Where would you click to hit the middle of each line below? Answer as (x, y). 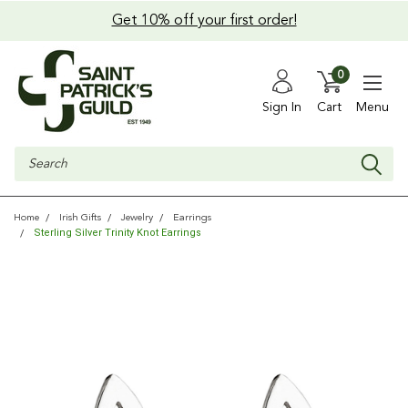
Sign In (282, 107)
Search (33, 155)
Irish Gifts (80, 218)
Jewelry (137, 218)
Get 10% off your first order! (204, 21)
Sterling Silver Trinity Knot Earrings (117, 233)
